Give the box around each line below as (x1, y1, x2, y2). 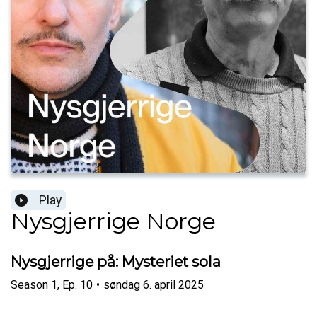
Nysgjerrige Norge (11, 207, 216, 236)
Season (11, 277, 48, 292)
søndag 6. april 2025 (103, 277, 204, 292)
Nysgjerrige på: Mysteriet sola (11, 253, 221, 271)
